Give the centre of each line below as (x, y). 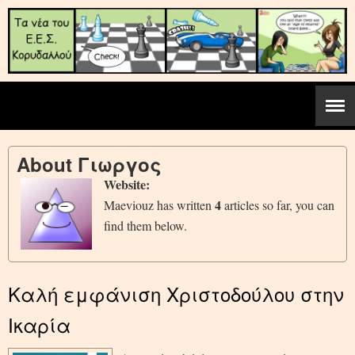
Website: (127, 184)
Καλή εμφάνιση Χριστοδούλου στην (176, 293)
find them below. (145, 225)
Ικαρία (39, 324)
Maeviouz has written (159, 204)
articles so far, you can (278, 204)
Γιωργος (120, 164)
